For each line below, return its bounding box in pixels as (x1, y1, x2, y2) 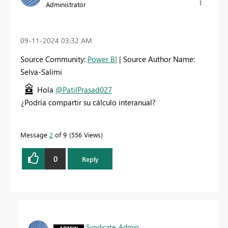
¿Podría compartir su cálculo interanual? (21, 97, 156, 108)
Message (20, 130, 49, 139)
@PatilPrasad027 (55, 84, 112, 95)
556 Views (71, 130, 101, 139)
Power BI (88, 54, 117, 65)
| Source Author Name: (117, 54, 195, 65)
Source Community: (20, 54, 88, 65)
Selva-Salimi (20, 67, 62, 77)
